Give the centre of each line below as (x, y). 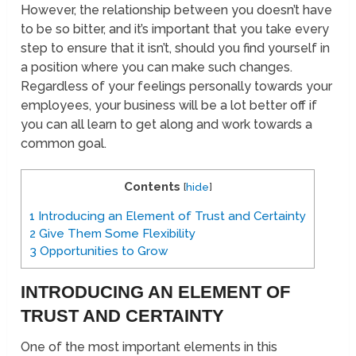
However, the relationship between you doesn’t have (177, 10)
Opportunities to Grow (103, 252)
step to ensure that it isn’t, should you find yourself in (176, 48)
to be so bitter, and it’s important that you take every (175, 29)
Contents (152, 187)
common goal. (64, 144)
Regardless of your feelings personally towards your (177, 87)
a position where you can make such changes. (157, 68)
